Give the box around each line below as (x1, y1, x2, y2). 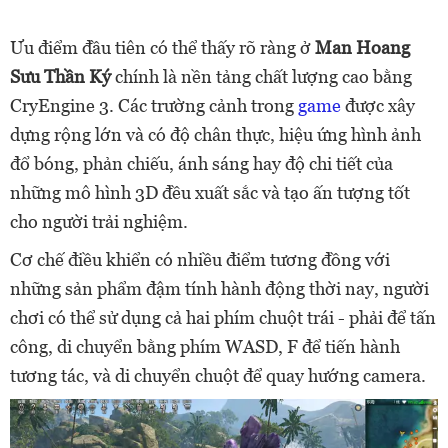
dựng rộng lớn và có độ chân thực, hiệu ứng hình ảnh (10, 124, 421, 146)
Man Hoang (315, 37, 410, 59)
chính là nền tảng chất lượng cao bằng (111, 66, 412, 88)
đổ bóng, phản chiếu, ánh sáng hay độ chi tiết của (10, 153, 393, 175)
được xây (341, 95, 415, 117)
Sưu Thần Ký (10, 66, 111, 88)
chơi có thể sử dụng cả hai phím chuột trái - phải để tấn (10, 307, 436, 329)
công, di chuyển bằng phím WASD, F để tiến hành (10, 336, 400, 358)
